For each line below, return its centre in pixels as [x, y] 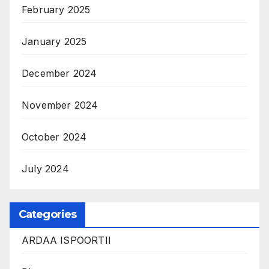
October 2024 [54, 137]
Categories [47, 214]
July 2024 [45, 168]
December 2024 [59, 73]
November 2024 [60, 105]
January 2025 [54, 41]
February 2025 [56, 9]
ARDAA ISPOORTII [66, 240]
